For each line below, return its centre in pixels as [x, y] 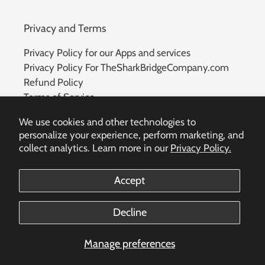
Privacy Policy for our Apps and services [107, 52]
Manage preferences [130, 244]
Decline [130, 212]
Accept [130, 180]
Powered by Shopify [200, 245]
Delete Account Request [76, 112]
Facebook [160, 166]
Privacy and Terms [65, 29]
